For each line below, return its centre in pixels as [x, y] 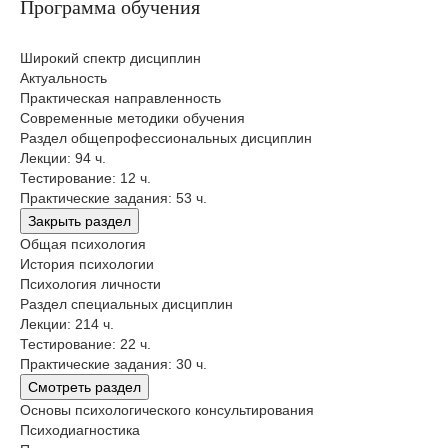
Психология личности [90, 284]
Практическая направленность [120, 98]
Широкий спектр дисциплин [110, 58]
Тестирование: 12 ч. [85, 178]
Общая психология [83, 244]
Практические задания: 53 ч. [113, 198]
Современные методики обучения [132, 118]
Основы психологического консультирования [167, 410]
